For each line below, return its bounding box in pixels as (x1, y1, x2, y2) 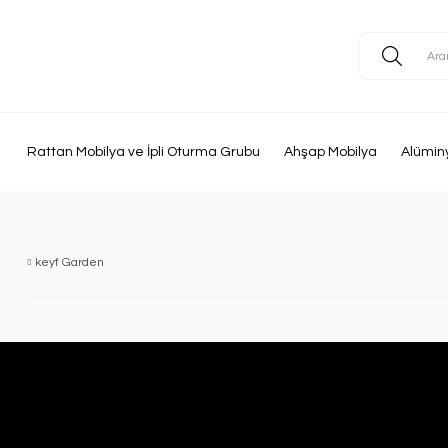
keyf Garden (35, 256, 104, 269)
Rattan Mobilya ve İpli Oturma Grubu (27, 145, 260, 159)
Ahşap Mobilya (284, 145, 377, 159)
